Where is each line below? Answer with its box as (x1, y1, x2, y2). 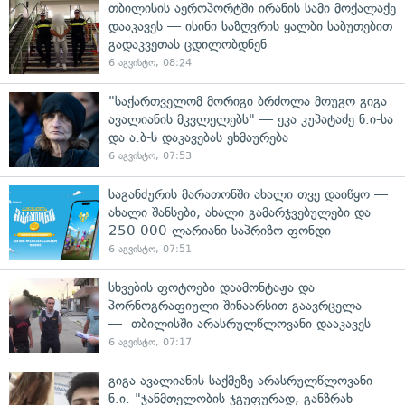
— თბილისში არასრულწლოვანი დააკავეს (108, 316, 371, 332)
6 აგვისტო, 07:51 (108, 243, 192, 255)
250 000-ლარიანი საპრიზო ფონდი (108, 222, 331, 239)
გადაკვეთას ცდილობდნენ (108, 36, 267, 52)
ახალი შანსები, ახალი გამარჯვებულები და (108, 204, 371, 221)
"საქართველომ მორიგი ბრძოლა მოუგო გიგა (108, 93, 387, 109)
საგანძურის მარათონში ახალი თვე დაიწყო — (108, 186, 388, 202)
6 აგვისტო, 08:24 (108, 57, 192, 69)
